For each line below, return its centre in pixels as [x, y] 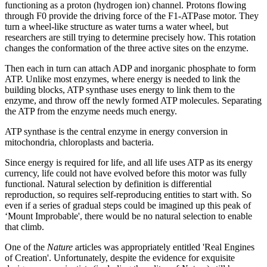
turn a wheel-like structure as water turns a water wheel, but [117, 27]
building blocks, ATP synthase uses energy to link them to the [120, 90]
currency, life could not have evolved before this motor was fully [126, 173]
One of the [26, 247]
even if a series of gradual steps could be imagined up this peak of [128, 205]
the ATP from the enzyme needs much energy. [91, 111]
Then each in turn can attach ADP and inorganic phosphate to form [130, 68]
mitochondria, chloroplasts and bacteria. [79, 142]
